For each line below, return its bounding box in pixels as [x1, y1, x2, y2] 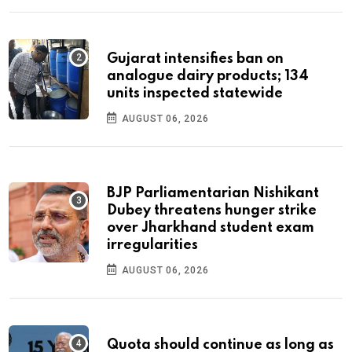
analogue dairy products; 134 [107, 68, 309, 83]
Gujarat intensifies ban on [107, 51, 284, 66]
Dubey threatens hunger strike [107, 203, 317, 218]
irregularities [107, 237, 198, 252]
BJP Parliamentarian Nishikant [107, 185, 319, 200]
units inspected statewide [107, 86, 283, 101]
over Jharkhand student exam [107, 220, 314, 235]
